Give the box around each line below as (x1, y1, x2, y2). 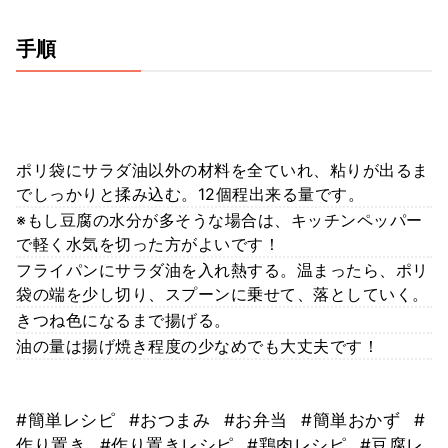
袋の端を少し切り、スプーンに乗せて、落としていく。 (16, 283, 429, 304)
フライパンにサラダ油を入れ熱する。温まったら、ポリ (16, 259, 429, 280)
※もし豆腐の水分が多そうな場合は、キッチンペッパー (16, 209, 423, 230)
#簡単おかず (301, 409, 406, 430)
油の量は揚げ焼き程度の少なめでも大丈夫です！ (16, 335, 379, 356)
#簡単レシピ (16, 409, 121, 430)
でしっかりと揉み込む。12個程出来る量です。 (16, 183, 364, 204)
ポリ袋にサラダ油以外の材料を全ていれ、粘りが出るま (16, 159, 429, 180)
